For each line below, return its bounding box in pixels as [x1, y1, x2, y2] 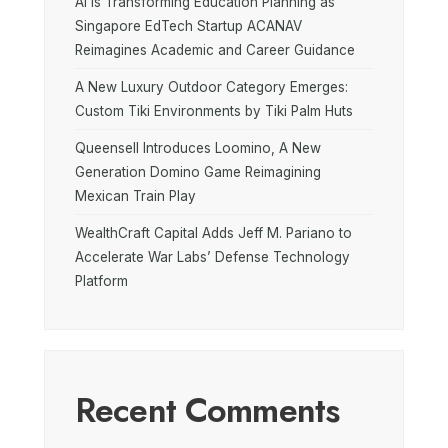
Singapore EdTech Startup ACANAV [75, 18, 302, 35]
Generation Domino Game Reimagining [75, 164, 321, 181]
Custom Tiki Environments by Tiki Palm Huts [75, 103, 353, 120]
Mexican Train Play [75, 188, 196, 205]
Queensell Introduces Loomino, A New [75, 140, 321, 157]
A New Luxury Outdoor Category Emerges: [75, 79, 348, 96]
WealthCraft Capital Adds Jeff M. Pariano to [75, 225, 352, 242]
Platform [75, 273, 128, 290]
